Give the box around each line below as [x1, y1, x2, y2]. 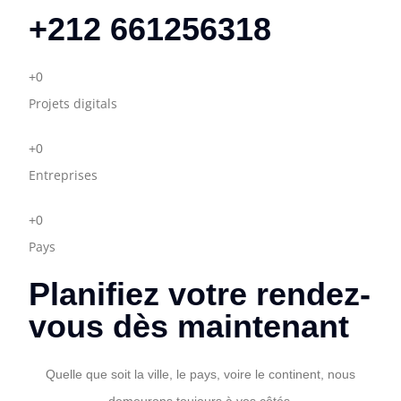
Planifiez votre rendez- [29, 275, 371, 312]
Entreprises [29, 166, 98, 183]
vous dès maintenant [29, 307, 349, 345]
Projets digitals [29, 94, 117, 112]
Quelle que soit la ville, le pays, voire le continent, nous [46, 366, 355, 381]
